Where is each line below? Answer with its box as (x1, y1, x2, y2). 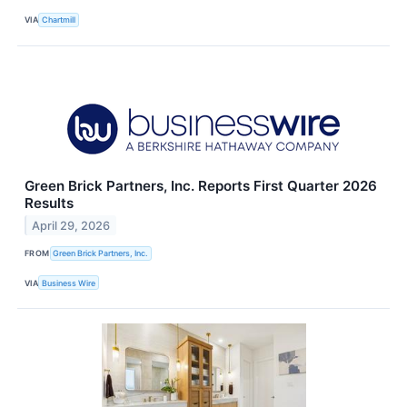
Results (25, 194, 74, 212)
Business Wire (42, 277, 96, 288)
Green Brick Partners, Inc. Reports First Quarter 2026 (25, 176, 377, 194)
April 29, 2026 (32, 218, 111, 233)
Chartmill (42, 15, 76, 25)
